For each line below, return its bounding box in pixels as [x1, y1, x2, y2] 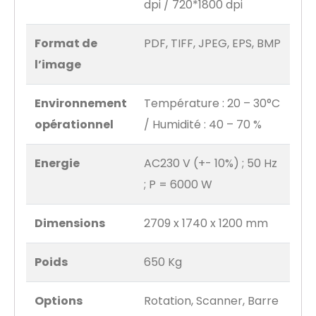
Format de [35, 35, 97, 52]
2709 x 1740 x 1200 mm [144, 215, 268, 232]
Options [35, 293, 83, 310]
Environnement [35, 95, 127, 112]
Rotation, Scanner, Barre [144, 293, 279, 310]
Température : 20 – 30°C [144, 95, 280, 112]
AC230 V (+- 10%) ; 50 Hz [144, 155, 277, 172]
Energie [35, 155, 80, 172]
